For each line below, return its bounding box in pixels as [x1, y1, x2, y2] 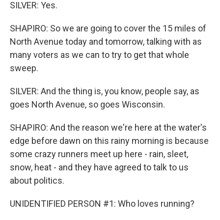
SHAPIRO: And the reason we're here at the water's [10, 122, 207, 133]
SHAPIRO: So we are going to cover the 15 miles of [10, 23, 206, 33]
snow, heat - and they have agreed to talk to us [10, 162, 189, 172]
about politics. [10, 175, 64, 186]
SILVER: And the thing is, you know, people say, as [10, 86, 199, 96]
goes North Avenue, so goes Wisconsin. [10, 99, 165, 110]
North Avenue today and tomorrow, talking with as [10, 36, 202, 47]
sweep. [10, 63, 38, 73]
